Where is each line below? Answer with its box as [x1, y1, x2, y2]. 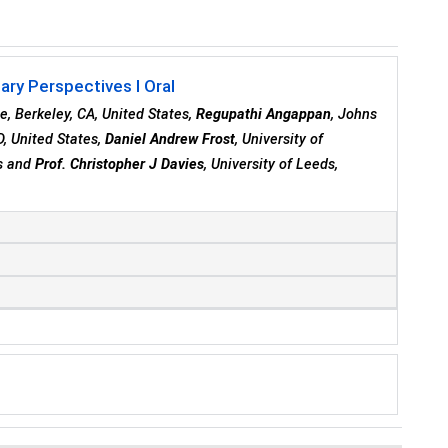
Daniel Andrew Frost [105, 131, 236, 149]
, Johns [331, 106, 378, 124]
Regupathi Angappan [196, 106, 332, 124]
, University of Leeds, [204, 156, 339, 174]
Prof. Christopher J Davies [35, 156, 205, 174]
